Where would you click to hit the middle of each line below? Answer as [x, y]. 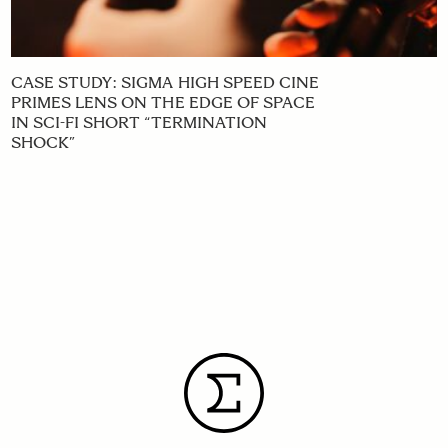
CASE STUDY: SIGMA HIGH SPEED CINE [165, 83]
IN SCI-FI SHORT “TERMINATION [139, 123]
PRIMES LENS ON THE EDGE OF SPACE [163, 103]
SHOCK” [42, 143]
